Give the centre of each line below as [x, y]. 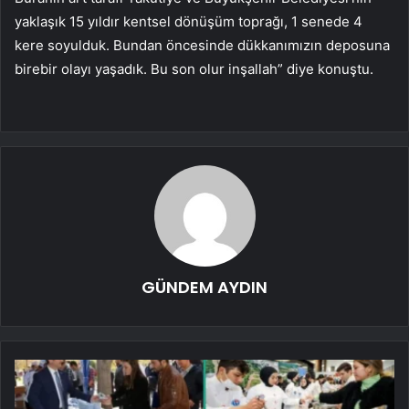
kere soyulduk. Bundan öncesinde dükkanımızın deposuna [202, 45]
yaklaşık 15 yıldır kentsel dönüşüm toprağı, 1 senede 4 [189, 21]
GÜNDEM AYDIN [204, 287]
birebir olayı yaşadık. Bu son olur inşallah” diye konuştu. [194, 68]
